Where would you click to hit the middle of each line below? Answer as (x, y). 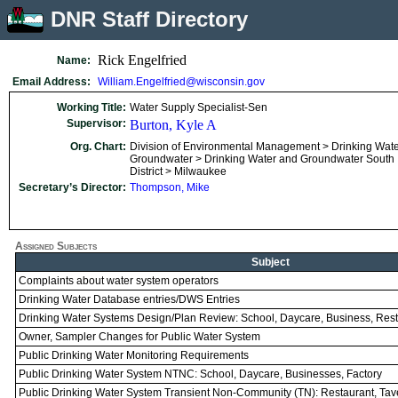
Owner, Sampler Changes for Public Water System (139, 337)
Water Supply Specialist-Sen (199, 107)
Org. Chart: (98, 147)
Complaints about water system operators (119, 281)
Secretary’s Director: (72, 187)
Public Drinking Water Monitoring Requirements (134, 355)
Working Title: (92, 107)
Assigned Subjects (56, 246)
